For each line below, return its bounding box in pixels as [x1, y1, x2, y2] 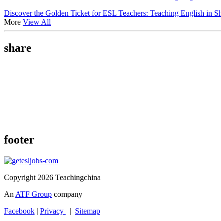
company [52, 189, 82, 198]
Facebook [4, 206, 35, 215]
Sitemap [75, 206, 100, 215]
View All [23, 18, 51, 27]
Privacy [40, 206, 66, 215]
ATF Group [15, 189, 52, 198]
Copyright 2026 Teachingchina [4, 173, 101, 182]
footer [4, 133, 35, 146]
